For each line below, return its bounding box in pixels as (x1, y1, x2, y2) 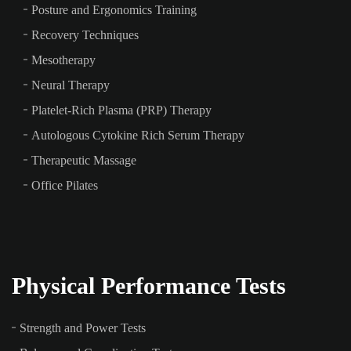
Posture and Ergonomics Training (31, 2, 197, 16)
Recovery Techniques (31, 27, 139, 42)
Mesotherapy (31, 52, 96, 67)
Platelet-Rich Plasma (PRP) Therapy (31, 103, 212, 117)
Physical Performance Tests (12, 272, 286, 299)
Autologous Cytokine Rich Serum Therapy (31, 128, 244, 142)
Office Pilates (31, 178, 98, 192)
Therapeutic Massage (31, 153, 136, 167)
